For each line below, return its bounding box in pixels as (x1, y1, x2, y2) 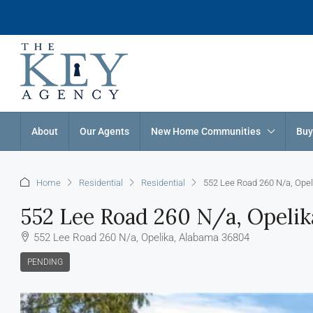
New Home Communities (151, 126, 261, 137)
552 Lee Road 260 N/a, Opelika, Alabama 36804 (34, 231, 249, 244)
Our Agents (80, 126, 129, 137)
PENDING (27, 257, 63, 267)
